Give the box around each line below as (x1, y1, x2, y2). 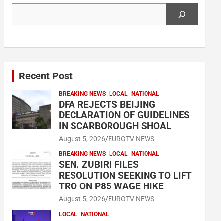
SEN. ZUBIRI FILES (59, 159, 139, 170)
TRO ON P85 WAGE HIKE (59, 181, 167, 192)
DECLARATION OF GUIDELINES (59, 110, 190, 121)
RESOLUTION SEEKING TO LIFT (59, 170, 192, 181)
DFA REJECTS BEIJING (59, 99, 156, 110)
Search (11, 3, 35, 12)
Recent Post (19, 70, 73, 82)
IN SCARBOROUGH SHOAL (59, 120, 172, 132)
